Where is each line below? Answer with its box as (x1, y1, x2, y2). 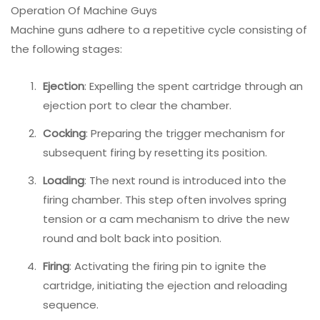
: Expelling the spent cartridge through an (84, 78, 303, 94)
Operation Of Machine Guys (11, 3, 157, 18)
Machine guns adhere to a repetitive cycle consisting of (11, 22, 307, 37)
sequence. (43, 296, 99, 312)
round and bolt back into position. (43, 230, 221, 246)
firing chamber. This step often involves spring (43, 191, 286, 207)
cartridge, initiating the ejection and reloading (43, 277, 287, 293)
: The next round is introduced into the (84, 172, 286, 188)
